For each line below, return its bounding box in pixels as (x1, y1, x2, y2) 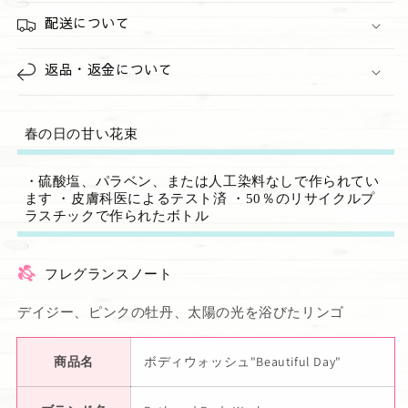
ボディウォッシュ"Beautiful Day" (144, 353, 342, 371)
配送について (45, 15, 130, 34)
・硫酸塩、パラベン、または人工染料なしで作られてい (24, 173, 380, 189)
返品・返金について (45, 62, 173, 80)
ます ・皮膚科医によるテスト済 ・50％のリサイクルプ (24, 190, 375, 206)
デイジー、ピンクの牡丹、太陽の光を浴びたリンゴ (17, 303, 344, 321)
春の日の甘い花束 (24, 126, 138, 141)
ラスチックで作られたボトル (24, 208, 209, 223)
